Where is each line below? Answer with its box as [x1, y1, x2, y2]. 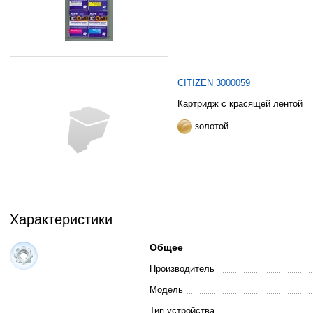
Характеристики [9, 212, 112, 227]
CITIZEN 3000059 [177, 78, 251, 88]
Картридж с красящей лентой [177, 99, 303, 109]
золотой [192, 120, 229, 131]
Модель [149, 284, 183, 295]
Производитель [149, 263, 214, 274]
